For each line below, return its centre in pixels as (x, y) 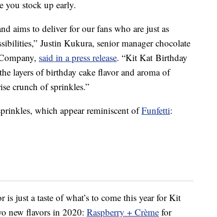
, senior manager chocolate (141, 43)
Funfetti (156, 110)
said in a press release (78, 58)
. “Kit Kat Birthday (152, 58)
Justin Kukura (66, 43)
